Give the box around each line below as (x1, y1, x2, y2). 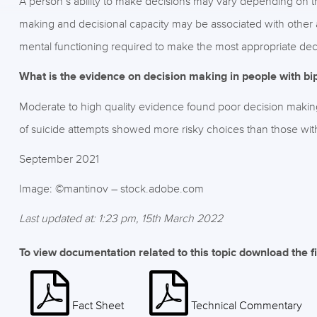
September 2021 (18, 152, 99, 166)
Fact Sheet (71, 299, 124, 313)
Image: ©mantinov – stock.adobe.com (18, 182, 204, 196)
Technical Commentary (190, 299, 302, 313)
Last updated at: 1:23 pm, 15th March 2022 (18, 212, 223, 226)
